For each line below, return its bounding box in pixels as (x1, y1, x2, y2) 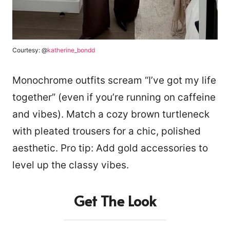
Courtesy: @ (12, 46, 47, 54)
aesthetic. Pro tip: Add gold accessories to (12, 142, 208, 154)
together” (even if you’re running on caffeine (12, 91, 216, 103)
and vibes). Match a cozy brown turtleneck (12, 108, 209, 120)
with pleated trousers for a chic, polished (12, 125, 201, 137)
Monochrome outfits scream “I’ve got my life (12, 74, 216, 86)
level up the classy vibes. (12, 159, 129, 171)
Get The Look (74, 190, 156, 210)
